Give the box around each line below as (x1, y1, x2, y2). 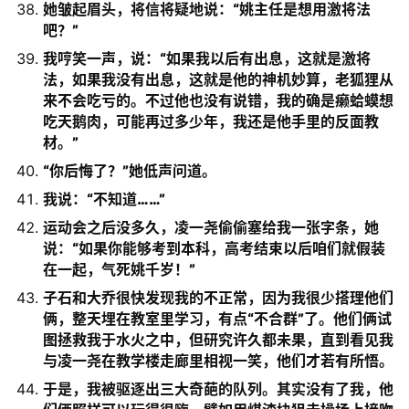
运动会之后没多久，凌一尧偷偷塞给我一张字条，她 (43, 218, 379, 236)
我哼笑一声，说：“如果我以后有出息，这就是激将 (43, 49, 371, 68)
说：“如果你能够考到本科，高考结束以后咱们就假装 (43, 239, 385, 257)
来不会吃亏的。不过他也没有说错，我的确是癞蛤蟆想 (43, 91, 393, 110)
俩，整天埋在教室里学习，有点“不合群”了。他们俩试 (43, 309, 392, 328)
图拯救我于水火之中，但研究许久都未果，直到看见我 (43, 330, 393, 349)
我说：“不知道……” (43, 190, 165, 208)
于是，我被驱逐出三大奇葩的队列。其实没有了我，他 (43, 380, 393, 398)
